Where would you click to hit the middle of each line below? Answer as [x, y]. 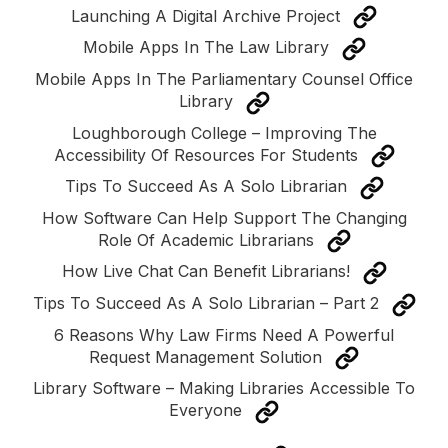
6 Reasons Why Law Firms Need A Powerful [224, 334]
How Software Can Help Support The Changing [224, 217]
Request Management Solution [208, 356]
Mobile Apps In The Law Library [208, 47]
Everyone [208, 410]
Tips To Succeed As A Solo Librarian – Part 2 [208, 303]
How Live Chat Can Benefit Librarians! [208, 271]
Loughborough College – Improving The [224, 132]
